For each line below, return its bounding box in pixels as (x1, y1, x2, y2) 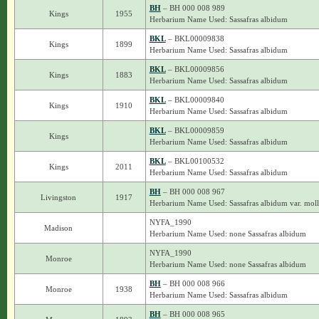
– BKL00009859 (165, 126, 224, 135)
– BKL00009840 (165, 95, 224, 104)
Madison (44, 224, 73, 232)
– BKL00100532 (165, 157, 224, 165)
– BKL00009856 (165, 65, 224, 73)
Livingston (41, 193, 77, 202)
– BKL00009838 (165, 34, 224, 43)
